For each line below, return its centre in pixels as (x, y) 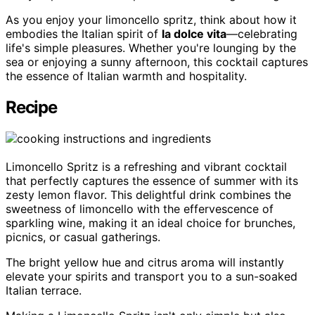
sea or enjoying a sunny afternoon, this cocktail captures (157, 62)
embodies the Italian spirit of (84, 33)
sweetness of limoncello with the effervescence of (140, 208)
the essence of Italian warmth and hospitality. (126, 76)
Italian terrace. (44, 290)
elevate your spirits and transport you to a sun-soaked (152, 276)
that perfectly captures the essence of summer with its (152, 180)
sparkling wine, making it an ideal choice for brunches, (150, 223)
